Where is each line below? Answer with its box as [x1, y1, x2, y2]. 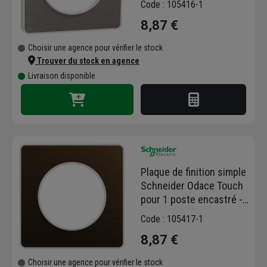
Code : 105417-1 [141, 213, 203, 225]
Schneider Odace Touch [141, 179, 243, 192]
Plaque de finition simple [141, 165, 246, 178]
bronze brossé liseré [141, 206, 230, 219]
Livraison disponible [28, 71, 95, 80]
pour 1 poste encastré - [141, 193, 243, 206]
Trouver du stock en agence [35, 56, 139, 66]
